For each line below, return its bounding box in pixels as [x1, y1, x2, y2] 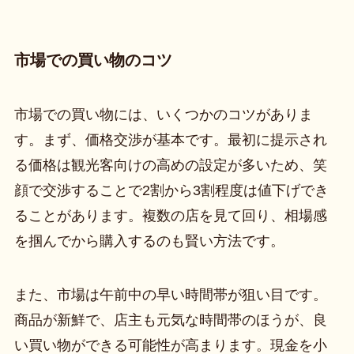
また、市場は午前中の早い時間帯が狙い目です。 [13, 286, 327, 303]
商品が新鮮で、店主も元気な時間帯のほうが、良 [13, 311, 327, 328]
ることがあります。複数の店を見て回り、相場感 [13, 208, 327, 224]
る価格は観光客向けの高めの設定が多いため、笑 [13, 157, 327, 174]
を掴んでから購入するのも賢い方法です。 [13, 233, 284, 250]
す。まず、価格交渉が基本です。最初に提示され [13, 132, 327, 149]
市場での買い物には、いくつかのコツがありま [13, 107, 313, 123]
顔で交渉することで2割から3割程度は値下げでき [13, 183, 329, 199]
